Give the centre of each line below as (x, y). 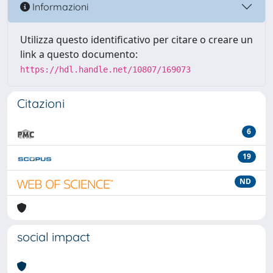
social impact (54, 237)
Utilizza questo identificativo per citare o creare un (136, 40)
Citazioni (41, 103)
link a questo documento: (79, 54)
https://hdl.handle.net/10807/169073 (105, 69)
